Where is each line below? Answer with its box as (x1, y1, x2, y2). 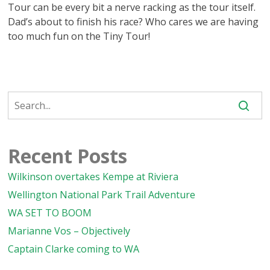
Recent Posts (8, 143, 128, 169)
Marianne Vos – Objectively (8, 224, 131, 237)
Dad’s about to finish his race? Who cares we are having (8, 15, 259, 28)
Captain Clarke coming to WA (8, 242, 140, 256)
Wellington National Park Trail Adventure (8, 188, 196, 201)
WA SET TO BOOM (8, 206, 92, 219)
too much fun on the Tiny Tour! (8, 30, 151, 43)
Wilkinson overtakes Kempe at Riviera (8, 170, 179, 183)
